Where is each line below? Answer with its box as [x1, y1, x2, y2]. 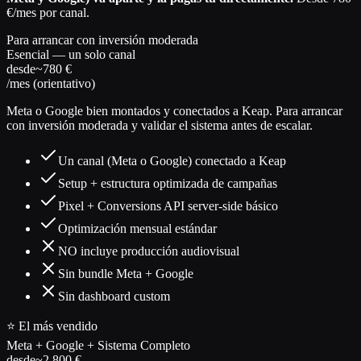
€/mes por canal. [6, 6, 89, 20]
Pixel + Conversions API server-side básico [58, 199, 278, 214]
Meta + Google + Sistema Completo [6, 338, 190, 353]
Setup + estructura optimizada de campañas [58, 176, 277, 191]
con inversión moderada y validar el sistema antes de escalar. [6, 118, 313, 133]
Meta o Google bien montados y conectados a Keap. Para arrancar [6, 104, 342, 118]
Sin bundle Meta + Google [58, 267, 193, 281]
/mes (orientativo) [6, 77, 95, 91]
